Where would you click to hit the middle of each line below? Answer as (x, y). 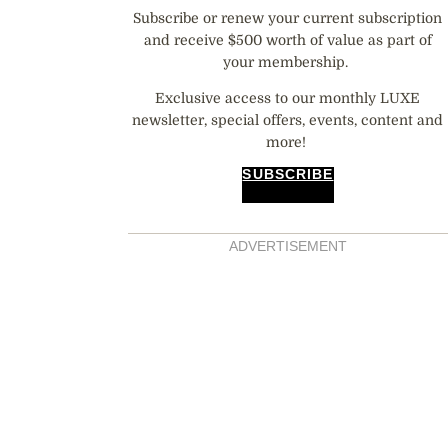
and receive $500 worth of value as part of (287, 39)
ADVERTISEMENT (287, 246)
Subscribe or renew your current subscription (288, 17)
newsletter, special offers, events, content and (288, 119)
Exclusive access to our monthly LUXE (288, 97)
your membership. (288, 61)
